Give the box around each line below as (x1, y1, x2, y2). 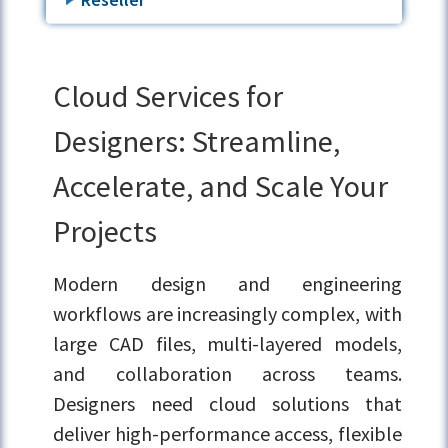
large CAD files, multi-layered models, (53, 331, 402, 357)
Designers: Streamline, (53, 122, 341, 161)
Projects (53, 212, 158, 251)
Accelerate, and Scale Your (53, 167, 389, 206)
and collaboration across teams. (53, 361, 402, 387)
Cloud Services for (53, 77, 284, 116)
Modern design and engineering (53, 271, 402, 297)
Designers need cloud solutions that (53, 391, 402, 417)
